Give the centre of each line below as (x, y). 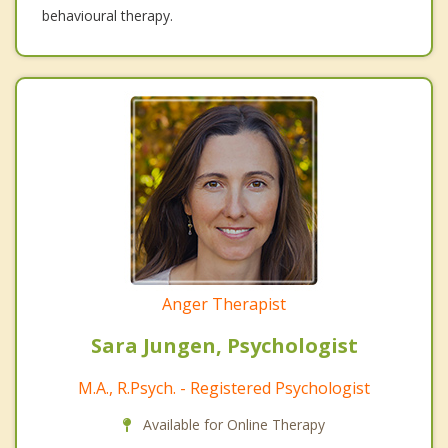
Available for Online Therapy (232, 425)
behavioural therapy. (107, 16)
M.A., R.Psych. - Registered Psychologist (224, 388)
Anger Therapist (224, 304)
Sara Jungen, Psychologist (224, 346)
